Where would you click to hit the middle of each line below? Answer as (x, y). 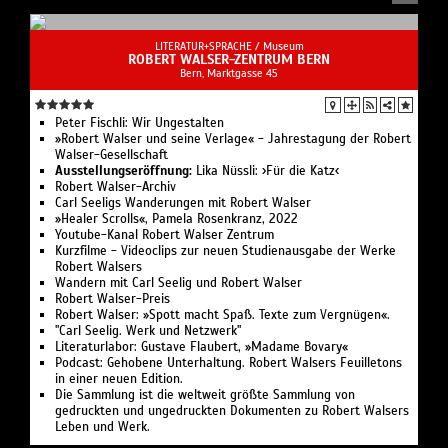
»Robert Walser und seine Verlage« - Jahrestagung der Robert (233, 139)
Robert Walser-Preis (112, 299)
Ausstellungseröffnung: (123, 171)
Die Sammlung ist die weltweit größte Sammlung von (205, 395)
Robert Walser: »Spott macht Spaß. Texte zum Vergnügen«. (222, 315)
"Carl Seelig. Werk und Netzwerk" (148, 331)
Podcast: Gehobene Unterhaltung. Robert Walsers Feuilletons (228, 363)
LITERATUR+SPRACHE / (208, 46)
